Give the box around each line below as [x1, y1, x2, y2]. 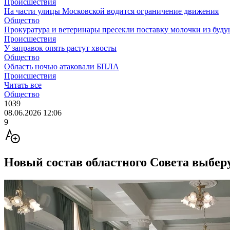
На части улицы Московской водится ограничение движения [4, 7, 219, 15]
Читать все [4, 81, 42, 89]
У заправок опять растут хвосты [4, 44, 117, 52]
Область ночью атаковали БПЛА [4, 62, 119, 71]
